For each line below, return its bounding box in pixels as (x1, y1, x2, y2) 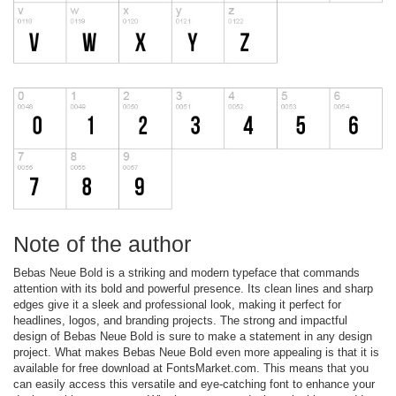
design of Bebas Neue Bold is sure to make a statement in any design (13, 329, 372, 343)
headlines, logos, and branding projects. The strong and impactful (13, 313, 347, 327)
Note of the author (13, 231, 191, 256)
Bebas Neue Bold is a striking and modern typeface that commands (13, 265, 360, 279)
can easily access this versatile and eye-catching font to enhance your (13, 377, 375, 391)
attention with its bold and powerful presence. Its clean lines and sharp (13, 281, 373, 295)
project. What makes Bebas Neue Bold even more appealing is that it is (13, 345, 379, 359)
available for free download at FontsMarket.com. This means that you (13, 361, 369, 375)
